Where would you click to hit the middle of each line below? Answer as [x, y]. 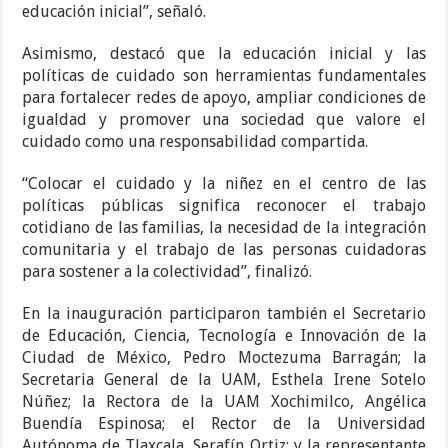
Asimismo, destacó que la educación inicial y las [224, 54]
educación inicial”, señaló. [114, 12]
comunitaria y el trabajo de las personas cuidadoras [224, 250]
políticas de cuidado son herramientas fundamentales [224, 76]
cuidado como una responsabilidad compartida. [195, 142]
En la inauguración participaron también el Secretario [224, 314]
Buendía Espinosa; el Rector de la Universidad [224, 424]
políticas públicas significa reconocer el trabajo [224, 206]
